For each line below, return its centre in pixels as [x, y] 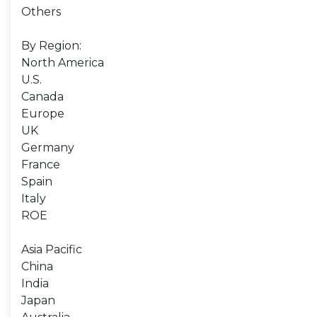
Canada [42, 97]
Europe [43, 114]
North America [63, 63]
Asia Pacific [52, 249]
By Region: [51, 46]
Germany [48, 148]
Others [41, 12]
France [41, 165]
